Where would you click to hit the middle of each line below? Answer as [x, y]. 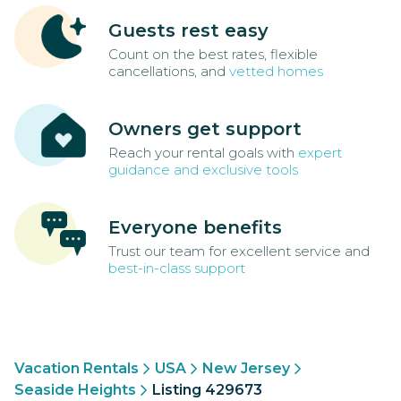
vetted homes [276, 72]
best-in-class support [177, 269]
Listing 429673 [207, 390]
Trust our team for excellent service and [239, 252]
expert [320, 153]
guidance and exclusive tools [203, 170]
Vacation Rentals [77, 369]
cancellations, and [169, 72]
